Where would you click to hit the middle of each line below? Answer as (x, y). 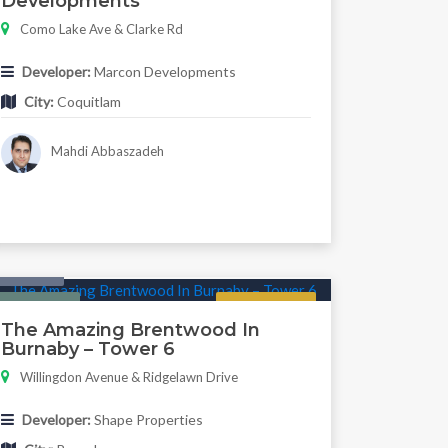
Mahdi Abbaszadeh (106, 151)
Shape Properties (146, 420)
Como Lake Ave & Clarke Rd (101, 29)
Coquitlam (87, 102)
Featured (38, 307)
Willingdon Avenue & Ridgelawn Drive (128, 377)
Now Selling (266, 307)
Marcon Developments (163, 72)
